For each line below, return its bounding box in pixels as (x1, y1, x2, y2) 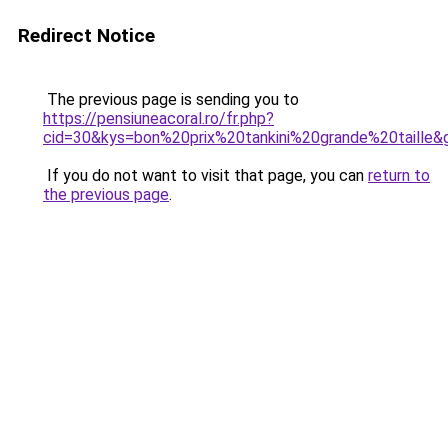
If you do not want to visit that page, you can (43, 166, 368, 185)
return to (368, 166, 430, 185)
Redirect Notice (18, 24, 155, 47)
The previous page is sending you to (43, 90, 299, 109)
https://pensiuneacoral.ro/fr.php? (43, 109, 274, 128)
